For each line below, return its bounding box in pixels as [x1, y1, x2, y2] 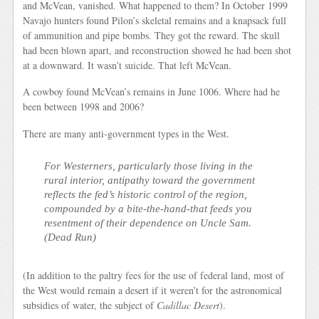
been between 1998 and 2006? [23, 100, 145, 114]
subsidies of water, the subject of [23, 298, 157, 313]
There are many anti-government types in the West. [23, 127, 230, 141]
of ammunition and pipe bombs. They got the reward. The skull [23, 28, 281, 42]
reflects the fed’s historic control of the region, [44, 187, 248, 200]
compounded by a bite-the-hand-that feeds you [44, 202, 253, 214]
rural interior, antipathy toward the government [44, 173, 256, 186]
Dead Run [48, 230, 93, 243]
